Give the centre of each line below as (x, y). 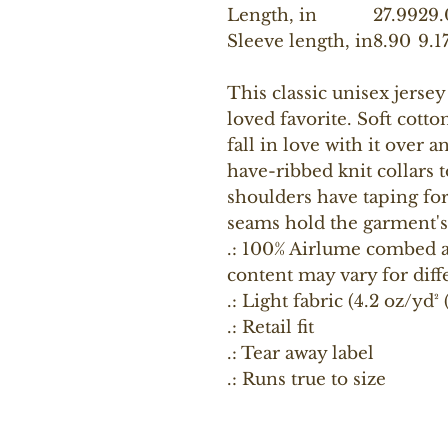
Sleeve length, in (300, 41)
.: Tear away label (300, 353)
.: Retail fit (270, 327)
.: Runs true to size (306, 379)
